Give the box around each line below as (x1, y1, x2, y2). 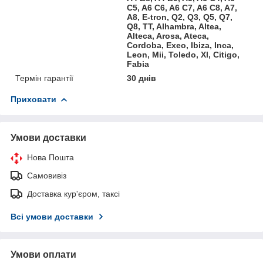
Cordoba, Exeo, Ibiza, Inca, (127, 40, 234, 50)
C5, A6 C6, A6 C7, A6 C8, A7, (127, 2, 238, 12)
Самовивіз (27, 170, 66, 180)
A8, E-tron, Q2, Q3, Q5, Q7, (127, 12, 233, 22)
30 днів (127, 73, 157, 83)
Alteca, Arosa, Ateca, (127, 31, 210, 41)
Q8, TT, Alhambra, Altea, (127, 21, 222, 31)
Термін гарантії (15, 73, 73, 83)
